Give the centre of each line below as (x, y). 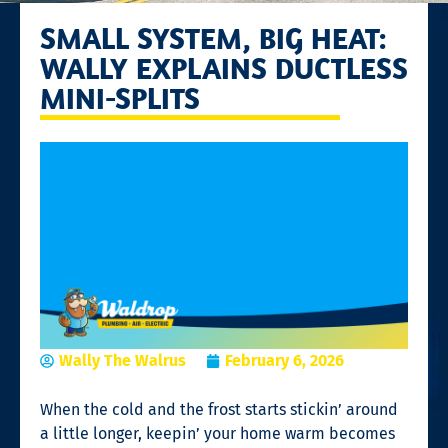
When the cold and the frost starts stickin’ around (219, 409)
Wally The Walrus (122, 360)
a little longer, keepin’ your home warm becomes (217, 433)
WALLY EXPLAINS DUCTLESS (224, 67)
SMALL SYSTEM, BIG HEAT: (213, 37)
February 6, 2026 (284, 360)
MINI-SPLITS (120, 97)
